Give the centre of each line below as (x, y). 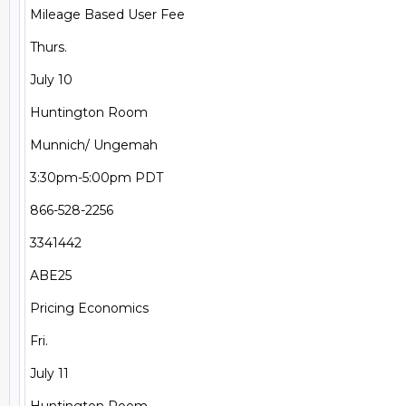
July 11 (49, 373)
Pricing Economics (89, 308)
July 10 (51, 80)
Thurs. (48, 47)
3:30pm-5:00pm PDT (97, 178)
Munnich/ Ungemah (94, 145)
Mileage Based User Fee (107, 14)
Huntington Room (89, 112)
